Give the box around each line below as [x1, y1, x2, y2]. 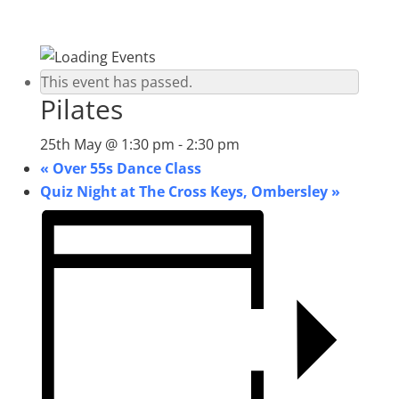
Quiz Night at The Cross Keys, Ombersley [39, 182, 331, 201]
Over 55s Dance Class [48, 159, 201, 178]
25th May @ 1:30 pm [39, 134, 175, 154]
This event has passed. [40, 72, 192, 92]
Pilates [39, 91, 123, 127]
